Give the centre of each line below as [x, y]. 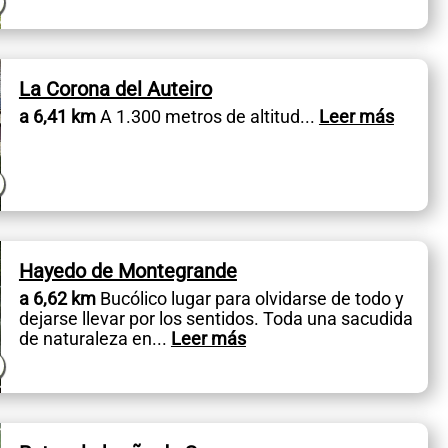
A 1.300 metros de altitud [197, 116]
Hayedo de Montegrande [127, 270]
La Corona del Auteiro [115, 88]
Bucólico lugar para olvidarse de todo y [249, 298]
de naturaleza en [85, 338]
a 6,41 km [57, 116]
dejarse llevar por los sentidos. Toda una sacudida [215, 318]
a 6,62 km [57, 298]
